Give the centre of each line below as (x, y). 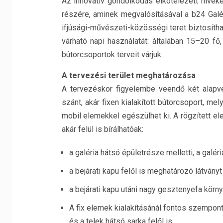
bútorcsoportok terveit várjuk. (112, 55)
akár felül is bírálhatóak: (102, 129)
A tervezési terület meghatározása (128, 75)
